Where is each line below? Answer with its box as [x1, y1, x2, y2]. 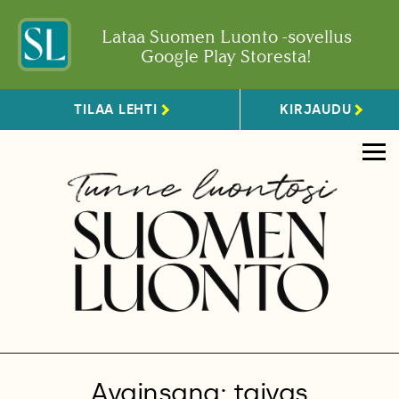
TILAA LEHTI [74, 101, 158, 118]
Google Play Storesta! [141, 45, 312, 67]
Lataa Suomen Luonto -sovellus [101, 26, 352, 47]
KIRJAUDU [280, 101, 352, 118]
